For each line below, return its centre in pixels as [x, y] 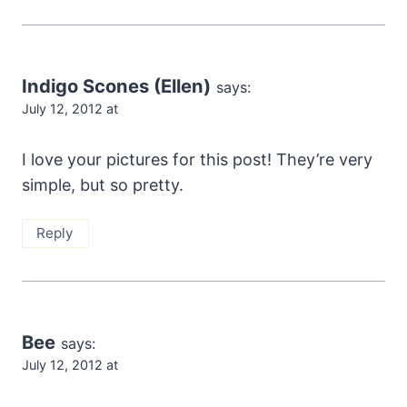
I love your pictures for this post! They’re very [197, 159]
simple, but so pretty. [103, 184]
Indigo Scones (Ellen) [116, 85]
